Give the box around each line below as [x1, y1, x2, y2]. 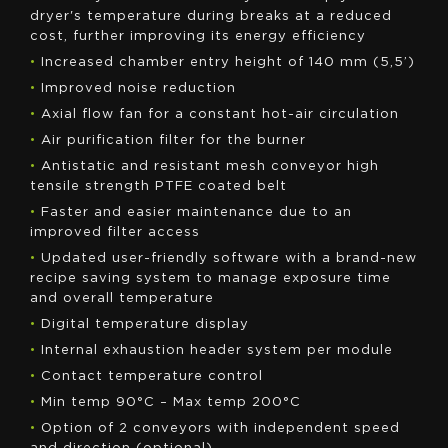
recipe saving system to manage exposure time [30, 272, 391, 285]
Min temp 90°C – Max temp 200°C [41, 396, 306, 409]
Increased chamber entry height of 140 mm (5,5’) [41, 56, 415, 69]
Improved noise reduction [41, 82, 236, 95]
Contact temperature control [41, 370, 263, 383]
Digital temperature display [41, 318, 249, 331]
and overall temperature [30, 292, 214, 305]
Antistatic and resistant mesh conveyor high [41, 160, 379, 173]
